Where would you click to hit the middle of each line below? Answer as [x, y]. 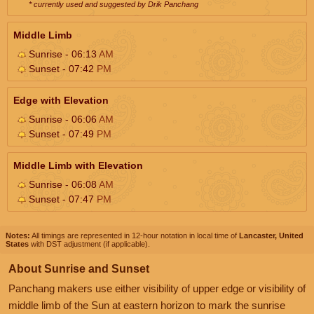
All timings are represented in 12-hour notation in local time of [135, 235]
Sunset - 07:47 [61, 199]
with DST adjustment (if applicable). [89, 244]
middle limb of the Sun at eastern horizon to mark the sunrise [147, 305]
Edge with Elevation [61, 100]
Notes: [18, 235]
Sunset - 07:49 [61, 134]
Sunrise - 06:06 [62, 119]
